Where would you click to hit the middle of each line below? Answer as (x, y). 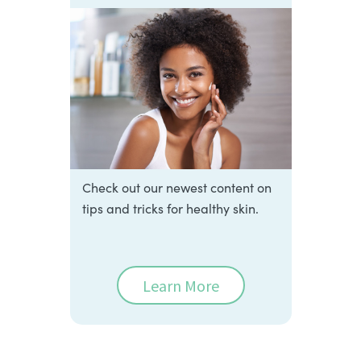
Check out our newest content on (176, 187)
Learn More (180, 285)
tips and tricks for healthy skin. (170, 208)
